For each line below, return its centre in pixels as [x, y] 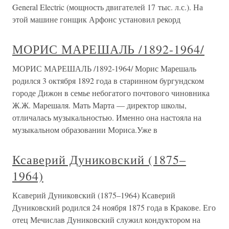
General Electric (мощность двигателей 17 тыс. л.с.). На [108, 7]
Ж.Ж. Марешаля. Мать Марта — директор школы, [99, 105]
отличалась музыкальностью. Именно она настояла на [107, 118]
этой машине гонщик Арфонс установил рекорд [96, 19]
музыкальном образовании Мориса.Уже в [85, 130]
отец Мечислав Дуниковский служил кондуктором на [106, 220]
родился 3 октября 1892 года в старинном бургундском [108, 81]
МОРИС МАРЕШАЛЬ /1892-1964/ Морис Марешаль [104, 68]
